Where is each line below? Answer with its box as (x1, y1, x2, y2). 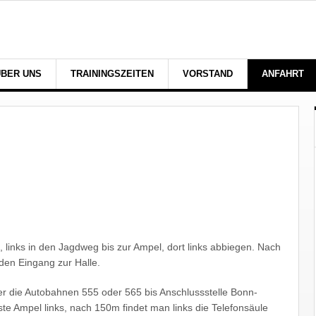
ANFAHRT (262, 68, 304, 79)
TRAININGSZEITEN (71, 68, 154, 79)
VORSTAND (183, 68, 233, 79)
